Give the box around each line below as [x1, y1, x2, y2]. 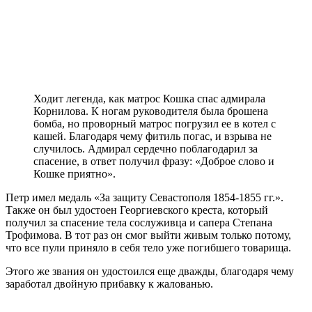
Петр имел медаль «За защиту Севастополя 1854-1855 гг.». [6, 192, 283, 204]
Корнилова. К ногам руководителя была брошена [33, 105, 268, 118]
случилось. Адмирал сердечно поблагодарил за [33, 143, 258, 155]
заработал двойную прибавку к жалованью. [6, 278, 213, 290]
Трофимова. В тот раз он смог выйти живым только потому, [6, 229, 291, 242]
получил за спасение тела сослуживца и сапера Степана [6, 217, 272, 229]
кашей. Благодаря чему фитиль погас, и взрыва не [33, 130, 272, 143]
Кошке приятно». [33, 168, 116, 180]
